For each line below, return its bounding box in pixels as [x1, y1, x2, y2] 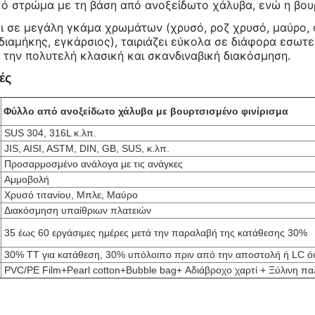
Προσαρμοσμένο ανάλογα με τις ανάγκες [1, 158, 183, 169]
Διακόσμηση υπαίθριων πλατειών [1, 205, 151, 216]
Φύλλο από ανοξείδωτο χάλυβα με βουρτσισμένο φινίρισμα [4, 105, 288, 117]
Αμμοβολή [1, 174, 49, 185]
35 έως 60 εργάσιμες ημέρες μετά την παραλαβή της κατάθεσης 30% [1, 227, 307, 238]
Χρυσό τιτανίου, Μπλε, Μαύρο [1, 189, 138, 200]
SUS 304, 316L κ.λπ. [1, 127, 96, 139]
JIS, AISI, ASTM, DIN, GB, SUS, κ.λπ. [1, 143, 169, 154]
